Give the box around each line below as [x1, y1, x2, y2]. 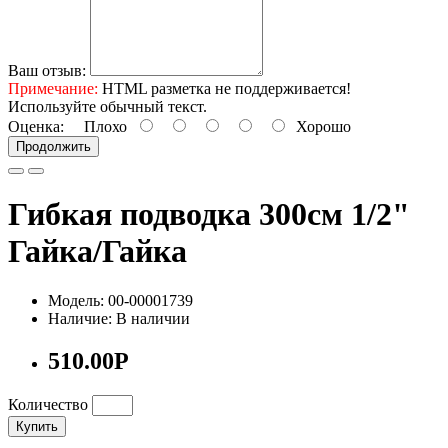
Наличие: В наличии [48, 309, 190, 327]
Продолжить [16, 138, 91, 154]
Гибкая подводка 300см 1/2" [8, 196, 410, 233]
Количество [8, 395, 88, 413]
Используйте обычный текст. [8, 97, 207, 115]
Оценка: [8, 117, 64, 135]
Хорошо [288, 117, 351, 135]
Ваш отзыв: [8, 61, 86, 79]
